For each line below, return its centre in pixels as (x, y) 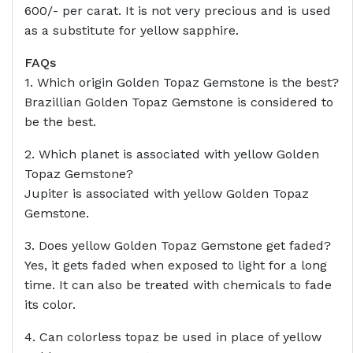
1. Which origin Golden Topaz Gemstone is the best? (182, 83)
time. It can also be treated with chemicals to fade (178, 285)
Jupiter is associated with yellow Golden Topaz (167, 194)
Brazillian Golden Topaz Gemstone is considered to (179, 102)
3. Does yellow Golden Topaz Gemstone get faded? (178, 246)
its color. (50, 305)
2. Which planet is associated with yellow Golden (172, 154)
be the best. (60, 122)
